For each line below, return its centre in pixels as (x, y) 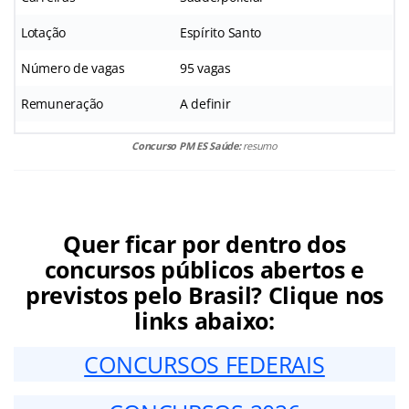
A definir (205, 104)
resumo (260, 146)
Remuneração (63, 104)
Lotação (44, 33)
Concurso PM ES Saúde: (188, 146)
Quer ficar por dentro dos (204, 244)
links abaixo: (204, 321)
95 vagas (205, 68)
